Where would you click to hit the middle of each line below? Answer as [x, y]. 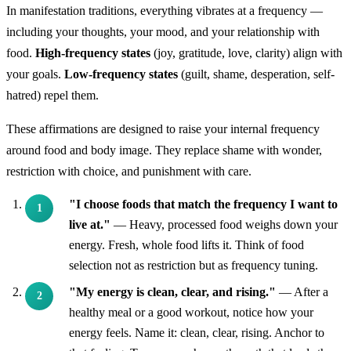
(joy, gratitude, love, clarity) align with [246, 53]
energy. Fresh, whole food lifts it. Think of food [186, 245]
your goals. [35, 74]
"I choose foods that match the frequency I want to [203, 204]
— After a [302, 292]
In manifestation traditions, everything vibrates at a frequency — [165, 11]
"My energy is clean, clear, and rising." [172, 292]
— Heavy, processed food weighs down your [224, 225]
